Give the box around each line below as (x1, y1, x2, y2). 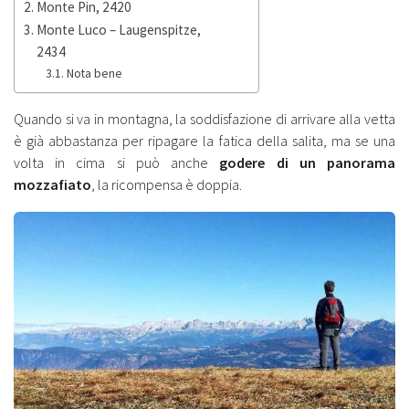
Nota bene (66, 65, 122, 81)
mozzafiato (14, 175, 91, 194)
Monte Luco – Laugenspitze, (37, 20, 202, 38)
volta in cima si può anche (14, 153, 220, 173)
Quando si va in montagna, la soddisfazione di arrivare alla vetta (14, 110, 395, 129)
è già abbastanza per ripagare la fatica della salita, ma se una (14, 131, 395, 151)
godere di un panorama (219, 153, 396, 173)
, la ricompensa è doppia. (91, 175, 242, 194)
